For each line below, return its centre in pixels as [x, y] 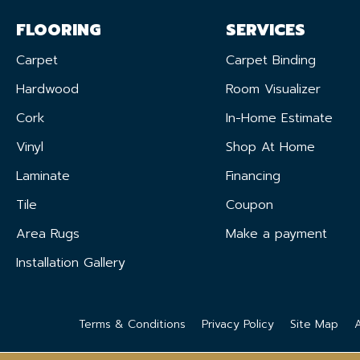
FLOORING [59, 29]
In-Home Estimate [279, 118]
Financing [253, 176]
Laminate [43, 176]
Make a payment [276, 233]
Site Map [314, 324]
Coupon [249, 205]
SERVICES [265, 29]
